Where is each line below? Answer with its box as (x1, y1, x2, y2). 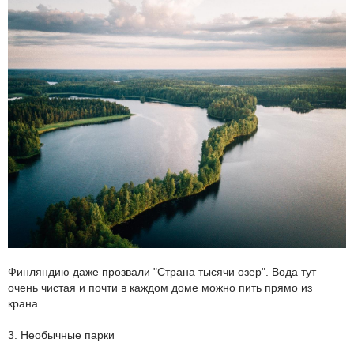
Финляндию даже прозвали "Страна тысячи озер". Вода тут (8, 265, 316, 279)
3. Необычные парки (8, 329, 115, 342)
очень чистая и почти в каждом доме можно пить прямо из (8, 281, 312, 295)
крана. (8, 297, 41, 311)
